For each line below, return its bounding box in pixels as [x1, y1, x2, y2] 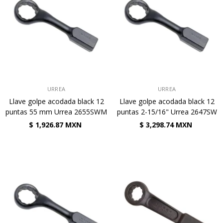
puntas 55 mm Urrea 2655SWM [5, 107, 107, 116]
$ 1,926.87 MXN [28, 120, 82, 129]
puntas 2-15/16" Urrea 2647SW [116, 107, 217, 116]
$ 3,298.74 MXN [139, 120, 192, 129]
